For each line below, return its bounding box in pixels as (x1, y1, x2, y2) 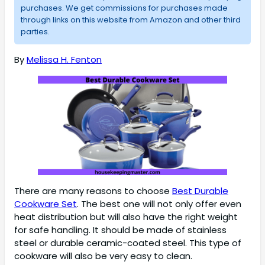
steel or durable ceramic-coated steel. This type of (14, 237, 241, 250)
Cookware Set (14, 198, 77, 211)
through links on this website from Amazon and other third (20, 14, 241, 26)
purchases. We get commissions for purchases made (20, 2, 228, 14)
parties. (20, 26, 50, 38)
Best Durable (172, 185, 228, 198)
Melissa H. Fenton (27, 53, 102, 66)
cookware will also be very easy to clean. (14, 250, 192, 263)
